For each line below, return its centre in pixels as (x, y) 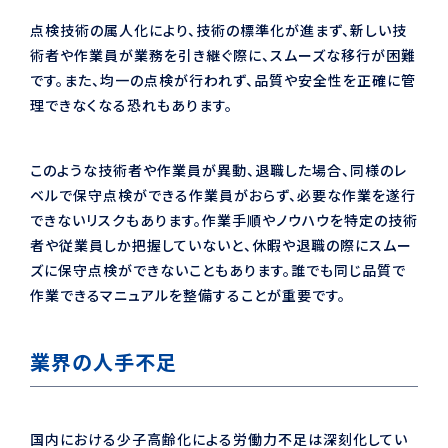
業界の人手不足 (103, 361)
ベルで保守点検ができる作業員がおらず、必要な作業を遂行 (223, 194)
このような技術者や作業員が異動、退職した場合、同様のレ (218, 169)
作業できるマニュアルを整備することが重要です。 (188, 294)
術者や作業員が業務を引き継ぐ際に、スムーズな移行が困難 (223, 54)
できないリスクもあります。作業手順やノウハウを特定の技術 (224, 219)
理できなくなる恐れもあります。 (131, 104)
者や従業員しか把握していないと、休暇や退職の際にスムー (221, 244)
